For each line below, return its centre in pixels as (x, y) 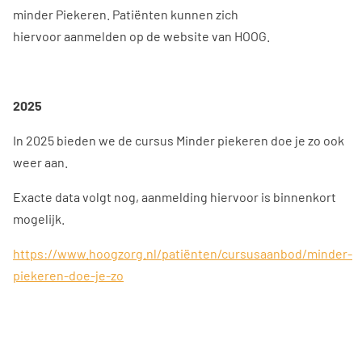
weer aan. (40, 162)
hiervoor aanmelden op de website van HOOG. (141, 36)
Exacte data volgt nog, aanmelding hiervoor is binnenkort (175, 197)
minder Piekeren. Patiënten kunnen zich (126, 15)
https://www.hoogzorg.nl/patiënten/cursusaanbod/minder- (183, 254)
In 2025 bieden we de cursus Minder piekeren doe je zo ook (179, 141)
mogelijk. (39, 219)
